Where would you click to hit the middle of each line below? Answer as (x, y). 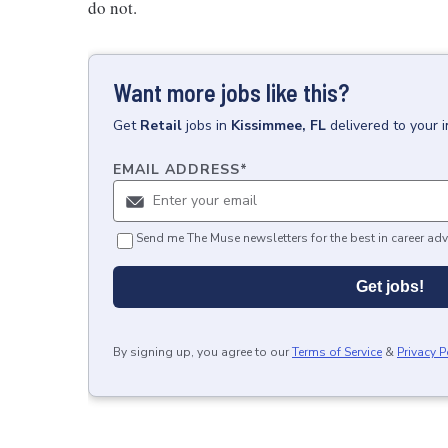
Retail (161, 125)
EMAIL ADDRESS (176, 169)
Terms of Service (337, 352)
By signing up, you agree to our (201, 352)
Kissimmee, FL (278, 125)
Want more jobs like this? (231, 92)
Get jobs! (390, 286)
